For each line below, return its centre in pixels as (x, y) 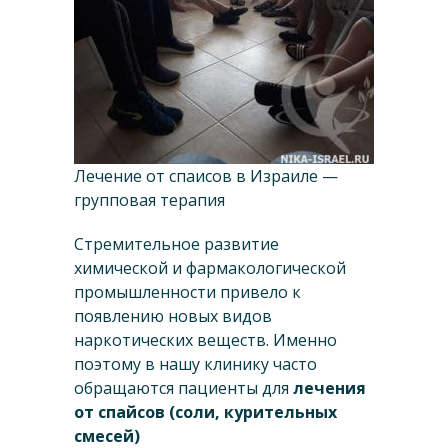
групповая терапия (149, 200)
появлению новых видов (173, 316)
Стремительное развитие (176, 244)
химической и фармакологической (210, 268)
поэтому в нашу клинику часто (195, 364)
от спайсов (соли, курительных (205, 412)
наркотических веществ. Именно (205, 340)
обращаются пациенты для (183, 388)
